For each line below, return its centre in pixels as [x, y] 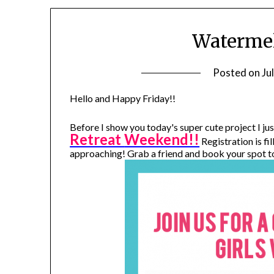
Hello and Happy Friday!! [123, 98]
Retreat [97, 139]
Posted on [238, 73]
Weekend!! [162, 139]
